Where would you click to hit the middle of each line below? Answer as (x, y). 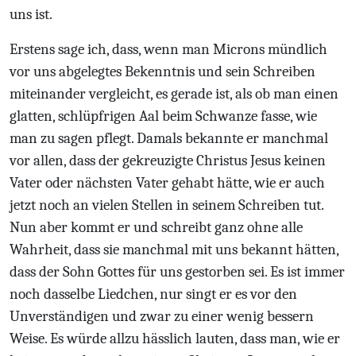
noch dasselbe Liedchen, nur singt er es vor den (153, 294)
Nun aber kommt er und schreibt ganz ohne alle (156, 227)
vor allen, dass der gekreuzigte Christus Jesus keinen (168, 161)
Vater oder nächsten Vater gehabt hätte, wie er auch (167, 183)
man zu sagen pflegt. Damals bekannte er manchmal (169, 138)
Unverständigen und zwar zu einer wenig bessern (162, 316)
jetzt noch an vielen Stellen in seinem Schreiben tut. (166, 205)
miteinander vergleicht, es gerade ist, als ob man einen (174, 94)
